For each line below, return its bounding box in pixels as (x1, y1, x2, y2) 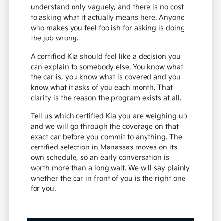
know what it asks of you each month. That (31, 83, 173, 92)
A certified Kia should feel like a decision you (31, 52, 181, 61)
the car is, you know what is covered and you (31, 73, 181, 82)
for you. (31, 184, 56, 193)
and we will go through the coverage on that (31, 122, 179, 131)
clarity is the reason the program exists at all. (31, 94, 182, 103)
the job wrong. (31, 34, 79, 43)
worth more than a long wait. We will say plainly (31, 164, 190, 173)
